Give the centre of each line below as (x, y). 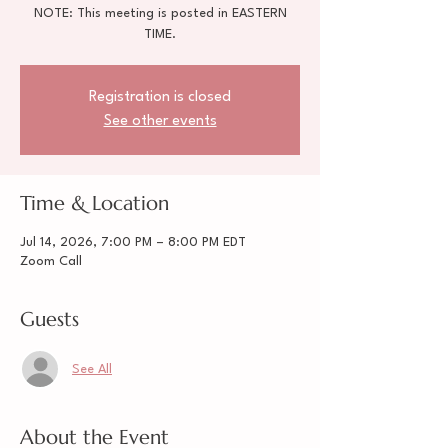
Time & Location (94, 203)
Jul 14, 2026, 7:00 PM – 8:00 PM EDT (133, 242)
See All (92, 369)
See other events (160, 121)
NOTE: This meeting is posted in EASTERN (160, 13)
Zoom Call (51, 261)
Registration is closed (160, 97)
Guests (49, 319)
